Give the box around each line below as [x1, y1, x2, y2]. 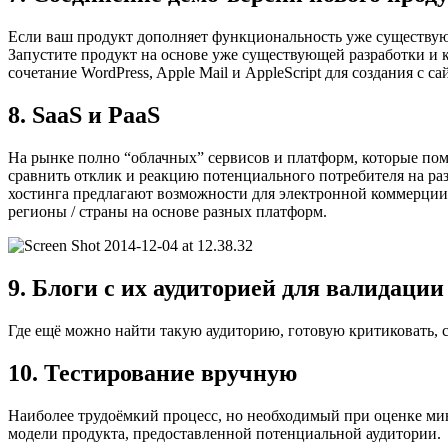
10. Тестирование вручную [8, 359, 297, 386]
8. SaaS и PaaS [8, 102, 160, 129]
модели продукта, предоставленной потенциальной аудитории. [8, 424, 441, 442]
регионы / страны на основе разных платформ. [8, 202, 327, 220]
